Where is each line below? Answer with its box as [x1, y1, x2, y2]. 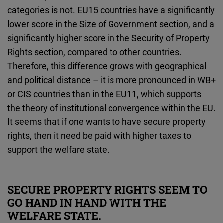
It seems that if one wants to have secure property [7, 115, 206, 128]
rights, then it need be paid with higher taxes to [7, 129, 191, 142]
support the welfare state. [7, 143, 110, 156]
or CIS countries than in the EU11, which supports [7, 88, 201, 100]
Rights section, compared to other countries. [7, 46, 182, 58]
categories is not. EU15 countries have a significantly [7, 4, 215, 16]
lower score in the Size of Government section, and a [7, 18, 214, 30]
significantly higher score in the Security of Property [7, 32, 210, 44]
